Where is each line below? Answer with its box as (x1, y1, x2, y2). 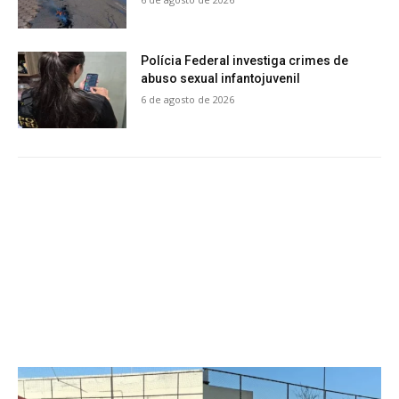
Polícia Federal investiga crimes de (141, 53, 349, 69)
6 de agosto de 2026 (141, 93, 235, 107)
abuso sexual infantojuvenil (141, 71, 301, 86)
